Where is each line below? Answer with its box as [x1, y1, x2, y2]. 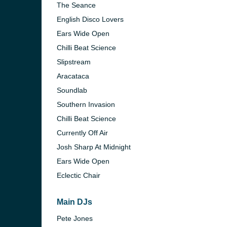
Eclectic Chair [57, 171, 100, 179]
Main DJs [57, 198, 92, 206]
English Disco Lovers [57, 15, 124, 23]
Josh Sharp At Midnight [57, 143, 131, 151]
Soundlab [57, 86, 87, 94]
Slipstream [57, 58, 91, 66]
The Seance [57, 1, 96, 9]
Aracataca [57, 72, 89, 80]
